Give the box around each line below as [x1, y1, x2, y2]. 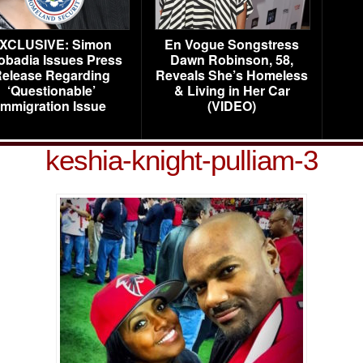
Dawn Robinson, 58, [170, 50, 293, 69]
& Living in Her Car [173, 81, 290, 100]
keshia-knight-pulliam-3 [45, 144, 318, 176]
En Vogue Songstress [164, 35, 299, 53]
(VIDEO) [207, 96, 256, 115]
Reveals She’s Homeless [156, 66, 308, 84]
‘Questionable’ [6, 81, 96, 100]
